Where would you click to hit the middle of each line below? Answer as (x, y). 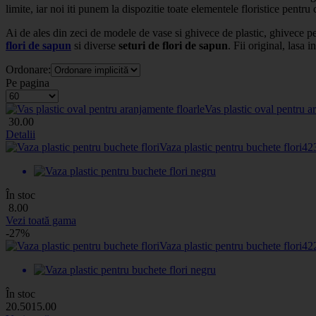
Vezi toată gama (41, 220)
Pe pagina (28, 83)
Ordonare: (28, 69)
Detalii (20, 134)
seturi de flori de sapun (173, 45)
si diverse (95, 45)
